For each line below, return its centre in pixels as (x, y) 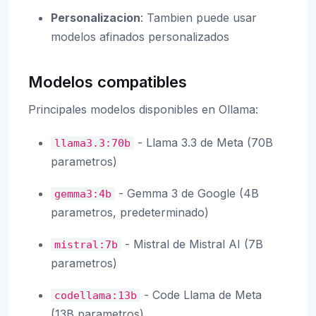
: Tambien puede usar (199, 18)
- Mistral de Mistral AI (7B (193, 244)
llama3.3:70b (93, 143)
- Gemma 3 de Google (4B (187, 193)
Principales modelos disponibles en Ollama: (143, 109)
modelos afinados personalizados (140, 37)
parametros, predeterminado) (130, 212)
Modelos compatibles (108, 82)
